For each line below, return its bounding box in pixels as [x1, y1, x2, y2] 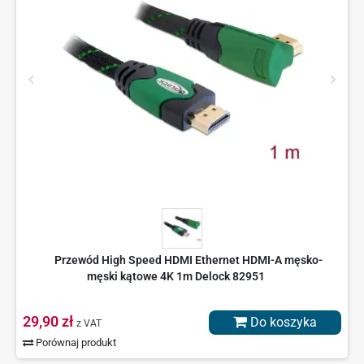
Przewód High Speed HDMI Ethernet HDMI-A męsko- [54, 253, 323, 267]
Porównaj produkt [33, 336, 117, 349]
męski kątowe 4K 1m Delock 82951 [87, 270, 265, 284]
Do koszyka [247, 314, 317, 331]
